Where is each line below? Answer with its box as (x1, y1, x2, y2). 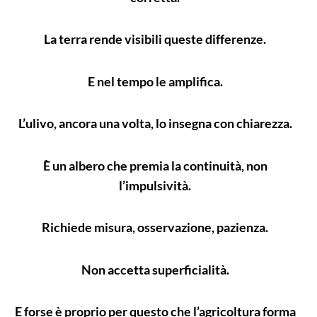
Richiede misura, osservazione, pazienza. (42, 219, 268, 236)
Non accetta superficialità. (81, 261, 229, 277)
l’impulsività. (119, 177, 191, 193)
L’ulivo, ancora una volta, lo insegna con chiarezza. (18, 115, 292, 132)
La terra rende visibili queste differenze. (44, 31, 266, 47)
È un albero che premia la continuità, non (42, 157, 267, 173)
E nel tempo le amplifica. (87, 73, 223, 89)
